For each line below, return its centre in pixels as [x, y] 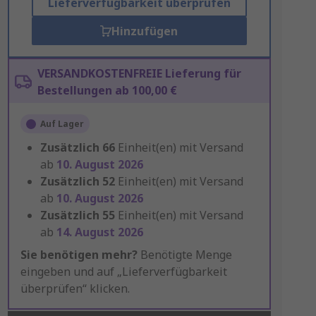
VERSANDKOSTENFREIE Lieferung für [139, 73]
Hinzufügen [145, 31]
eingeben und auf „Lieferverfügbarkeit [123, 272]
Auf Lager [62, 124]
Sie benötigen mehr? [79, 255]
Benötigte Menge [184, 255]
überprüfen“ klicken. [75, 288]
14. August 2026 [99, 232]
